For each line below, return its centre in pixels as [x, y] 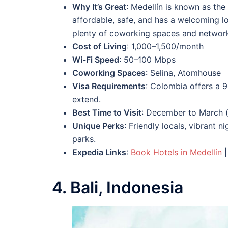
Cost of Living [99, 46]
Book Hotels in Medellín [176, 152]
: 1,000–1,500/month [165, 46]
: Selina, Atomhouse [183, 73]
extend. [87, 99]
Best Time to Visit [107, 112]
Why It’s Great [99, 6]
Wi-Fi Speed [96, 59]
